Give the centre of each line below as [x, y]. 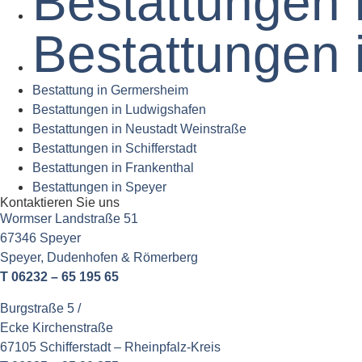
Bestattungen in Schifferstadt [114, 149]
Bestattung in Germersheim [110, 90]
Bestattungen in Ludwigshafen [119, 110]
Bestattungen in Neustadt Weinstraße [139, 129]
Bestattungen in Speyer [99, 187]
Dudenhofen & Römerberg [122, 258]
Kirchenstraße [73, 327]
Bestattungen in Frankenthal [113, 168]
